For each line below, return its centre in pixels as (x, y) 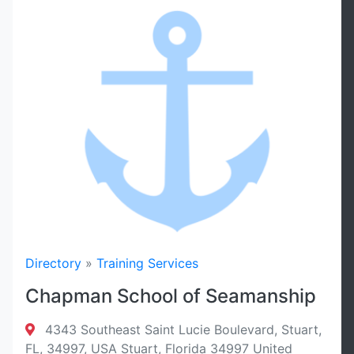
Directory (53, 263)
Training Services (147, 263)
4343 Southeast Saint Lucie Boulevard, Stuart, (181, 330)
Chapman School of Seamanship (171, 296)
